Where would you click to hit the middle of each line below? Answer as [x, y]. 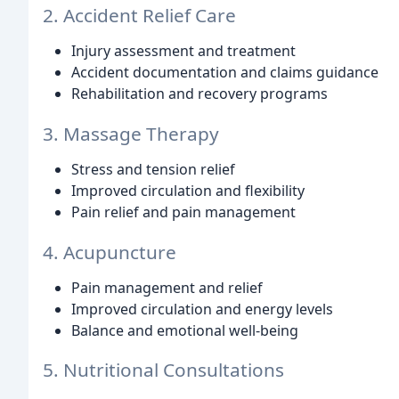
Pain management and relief [167, 287]
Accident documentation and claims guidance [225, 72]
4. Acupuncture [110, 252]
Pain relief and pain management [183, 212]
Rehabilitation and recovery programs [199, 93]
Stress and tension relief [153, 169]
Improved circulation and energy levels [202, 309]
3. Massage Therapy [131, 133]
